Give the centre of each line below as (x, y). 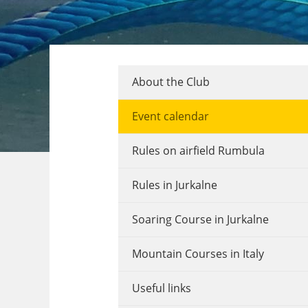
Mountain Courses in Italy (198, 254)
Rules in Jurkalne (174, 185)
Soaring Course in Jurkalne (200, 219)
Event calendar (170, 116)
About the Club (170, 82)
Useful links (161, 288)
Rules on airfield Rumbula (198, 151)
